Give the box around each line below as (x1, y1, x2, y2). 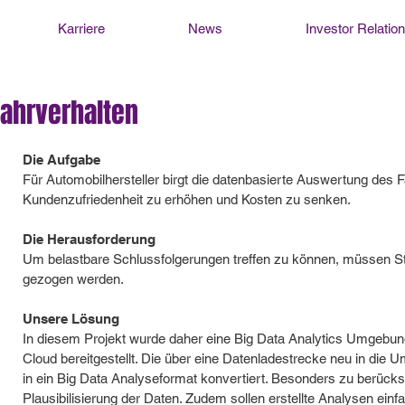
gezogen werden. (22, 271, 124, 287)
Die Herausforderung (22, 231, 155, 247)
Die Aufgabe (22, 152, 100, 167)
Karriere (58, 21, 105, 36)
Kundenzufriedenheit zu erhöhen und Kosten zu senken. (22, 192, 351, 207)
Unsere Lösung (22, 311, 119, 326)
